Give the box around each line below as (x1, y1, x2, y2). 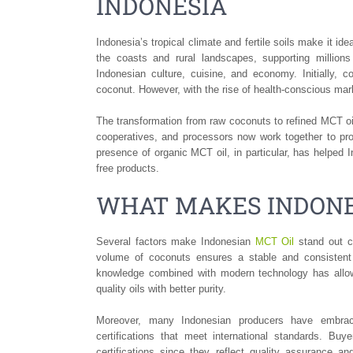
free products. (96, 162, 159, 174)
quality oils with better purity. (96, 282, 226, 295)
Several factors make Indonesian (96, 235, 255, 247)
